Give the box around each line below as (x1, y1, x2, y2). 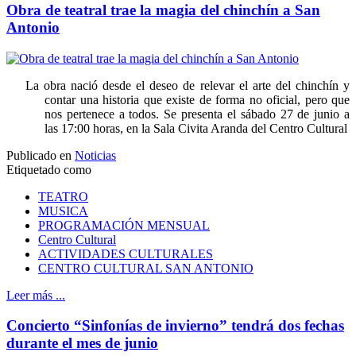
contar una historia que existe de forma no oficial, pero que (44, 92, 350, 106)
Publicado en (6, 148, 72, 162)
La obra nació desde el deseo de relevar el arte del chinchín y (25, 78, 350, 92)
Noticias (75, 148, 116, 162)
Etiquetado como (6, 162, 91, 176)
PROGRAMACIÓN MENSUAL (38, 218, 210, 232)
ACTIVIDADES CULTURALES (38, 246, 213, 261)
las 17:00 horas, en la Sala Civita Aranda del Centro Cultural (44, 121, 347, 135)
